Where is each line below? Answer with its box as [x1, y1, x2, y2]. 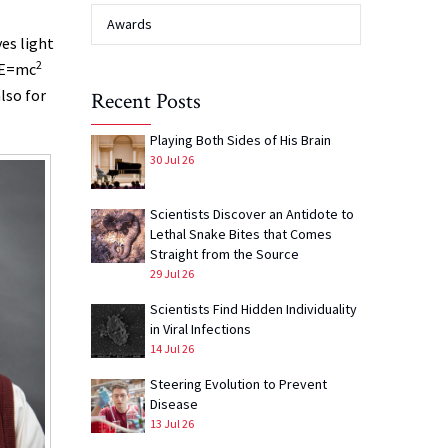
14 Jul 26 [150, 341, 195, 357]
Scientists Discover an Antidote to [150, 205, 355, 224]
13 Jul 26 [150, 416, 195, 432]
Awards [107, 15, 152, 34]
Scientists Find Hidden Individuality [150, 300, 358, 319]
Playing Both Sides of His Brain [150, 131, 332, 150]
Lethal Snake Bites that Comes [150, 225, 333, 244]
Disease [150, 395, 199, 414]
